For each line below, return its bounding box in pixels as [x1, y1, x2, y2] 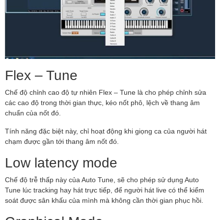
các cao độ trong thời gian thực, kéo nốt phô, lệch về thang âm [5, 98, 200, 107]
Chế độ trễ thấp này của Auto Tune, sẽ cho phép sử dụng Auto [5, 175, 199, 184]
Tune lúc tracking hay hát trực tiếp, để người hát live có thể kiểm [5, 185, 204, 194]
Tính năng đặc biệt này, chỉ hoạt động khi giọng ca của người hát [5, 126, 207, 135]
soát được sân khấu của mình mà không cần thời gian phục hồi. [5, 195, 203, 204]
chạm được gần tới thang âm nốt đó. [5, 137, 119, 145]
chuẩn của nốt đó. [5, 108, 61, 117]
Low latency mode [5, 153, 117, 170]
